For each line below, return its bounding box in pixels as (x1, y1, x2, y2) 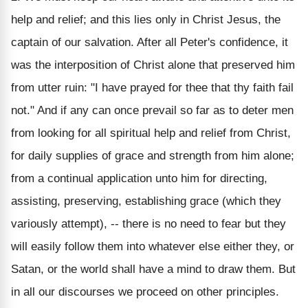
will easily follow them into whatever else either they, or (11, 239, 294, 253)
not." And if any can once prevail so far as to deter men (11, 103, 294, 117)
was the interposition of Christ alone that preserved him (11, 58, 295, 71)
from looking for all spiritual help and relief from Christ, (11, 126, 291, 140)
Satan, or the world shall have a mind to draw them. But (11, 262, 296, 276)
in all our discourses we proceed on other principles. (11, 285, 279, 298)
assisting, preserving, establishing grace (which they (11, 194, 281, 208)
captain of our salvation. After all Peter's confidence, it (11, 35, 288, 49)
